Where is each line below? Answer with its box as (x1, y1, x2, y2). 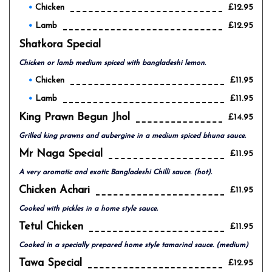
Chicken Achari (19, 185, 90, 196)
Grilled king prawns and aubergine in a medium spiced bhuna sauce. (19, 132, 246, 140)
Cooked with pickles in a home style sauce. (19, 205, 158, 212)
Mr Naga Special (19, 148, 103, 160)
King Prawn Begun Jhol (19, 112, 130, 123)
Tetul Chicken (19, 221, 83, 233)
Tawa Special (19, 257, 82, 269)
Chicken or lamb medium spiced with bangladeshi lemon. (19, 59, 206, 67)
